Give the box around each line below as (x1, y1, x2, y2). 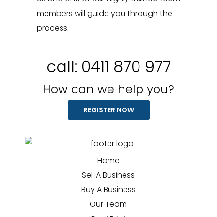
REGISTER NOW (83, 105, 134, 115)
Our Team (90, 199, 127, 210)
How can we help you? (43, 81, 174, 97)
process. (36, 22, 69, 34)
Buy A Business (81, 184, 136, 196)
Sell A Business (82, 170, 135, 181)
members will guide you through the (36, 8, 172, 19)
